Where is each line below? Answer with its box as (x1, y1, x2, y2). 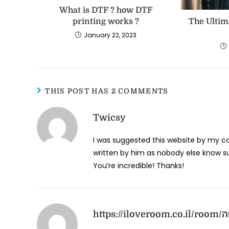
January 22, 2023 (83, 30, 136, 39)
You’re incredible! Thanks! (93, 161, 184, 171)
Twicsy (93, 112, 126, 123)
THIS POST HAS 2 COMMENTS (45, 87, 169, 96)
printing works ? (72, 16, 139, 26)
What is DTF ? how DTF (59, 5, 152, 15)
